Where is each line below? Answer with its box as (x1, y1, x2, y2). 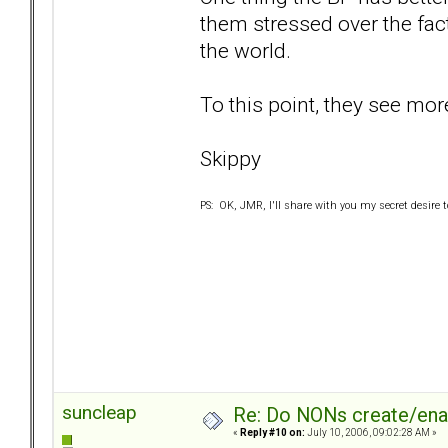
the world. (200, 37, 291, 63)
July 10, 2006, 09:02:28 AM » (305, 427, 437, 439)
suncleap (62, 401, 137, 425)
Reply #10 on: (240, 427, 305, 439)
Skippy (200, 145, 261, 171)
